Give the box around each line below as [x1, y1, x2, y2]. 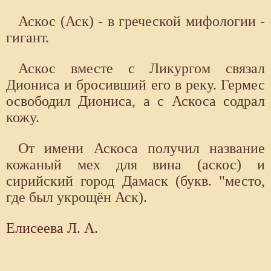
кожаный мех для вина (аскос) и [6, 157, 265, 173]
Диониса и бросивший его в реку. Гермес [6, 77, 265, 93]
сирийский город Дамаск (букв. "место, [6, 173, 265, 189]
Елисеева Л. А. [6, 220, 98, 237]
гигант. [6, 30, 49, 46]
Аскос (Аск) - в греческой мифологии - [18, 13, 265, 30]
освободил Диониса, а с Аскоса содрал [6, 93, 265, 109]
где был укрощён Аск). [6, 189, 147, 206]
